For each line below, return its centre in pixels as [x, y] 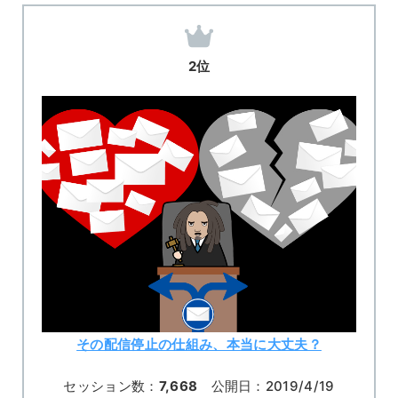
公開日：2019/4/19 [266, 386]
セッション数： [111, 386]
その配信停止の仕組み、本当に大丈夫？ [199, 344]
